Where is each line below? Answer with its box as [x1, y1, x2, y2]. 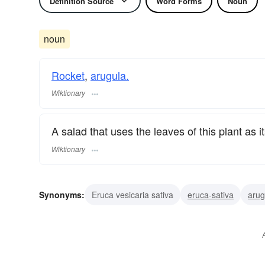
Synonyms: [39, 188, 85, 201]
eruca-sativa [188, 188, 234, 201]
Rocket [51, 67, 85, 83]
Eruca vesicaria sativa [92, 188, 173, 201]
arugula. [91, 67, 129, 83]
